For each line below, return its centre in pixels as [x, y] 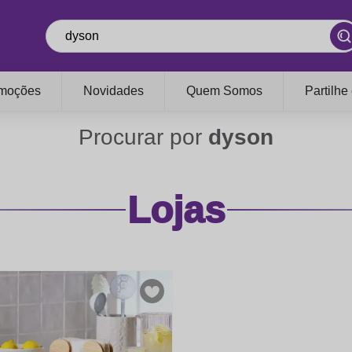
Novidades [113, 91]
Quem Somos [225, 91]
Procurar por [143, 137]
